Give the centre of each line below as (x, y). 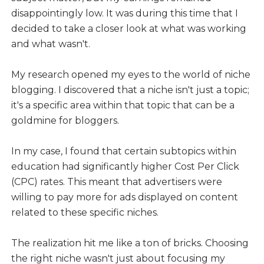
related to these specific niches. (85, 213)
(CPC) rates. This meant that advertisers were (116, 182)
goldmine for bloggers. (66, 121)
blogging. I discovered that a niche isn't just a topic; (130, 90)
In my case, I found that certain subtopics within (123, 151)
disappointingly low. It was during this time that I (124, 14)
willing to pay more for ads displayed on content (124, 197)
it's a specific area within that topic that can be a (123, 105)
